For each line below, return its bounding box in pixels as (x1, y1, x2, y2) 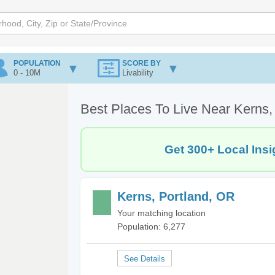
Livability (122, 68, 153, 77)
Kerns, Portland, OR (117, 190, 234, 203)
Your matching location (117, 208, 206, 218)
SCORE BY (122, 59, 161, 68)
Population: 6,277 (117, 222, 185, 231)
